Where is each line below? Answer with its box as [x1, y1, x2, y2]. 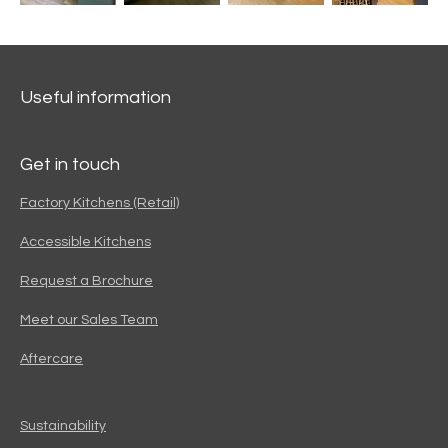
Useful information [20, 88, 171, 108]
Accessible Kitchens [20, 235, 151, 250]
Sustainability [20, 419, 106, 434]
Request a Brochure [20, 274, 153, 289]
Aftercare [20, 352, 83, 367]
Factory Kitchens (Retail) [20, 196, 179, 211]
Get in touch [20, 155, 120, 175]
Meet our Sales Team [20, 313, 158, 328]
